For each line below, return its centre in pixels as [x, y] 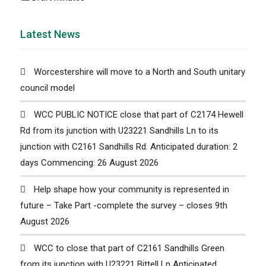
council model [47, 88]
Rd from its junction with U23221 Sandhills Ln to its [119, 131]
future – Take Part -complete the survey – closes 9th [123, 206]
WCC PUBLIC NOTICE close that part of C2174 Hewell [138, 115]
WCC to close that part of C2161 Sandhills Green [129, 248]
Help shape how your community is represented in [131, 190]
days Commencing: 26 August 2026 [89, 163]
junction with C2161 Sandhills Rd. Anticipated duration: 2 [129, 147]
